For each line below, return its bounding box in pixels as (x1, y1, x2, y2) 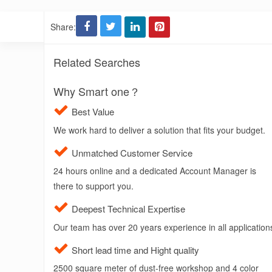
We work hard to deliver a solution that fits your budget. (53, 123, 265, 136)
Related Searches (53, 54, 140, 70)
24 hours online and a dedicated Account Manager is (53, 165, 256, 177)
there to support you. (53, 180, 134, 192)
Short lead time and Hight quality (72, 243, 199, 256)
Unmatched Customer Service (72, 146, 192, 159)
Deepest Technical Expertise (72, 202, 185, 215)
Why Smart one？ (53, 83, 140, 99)
